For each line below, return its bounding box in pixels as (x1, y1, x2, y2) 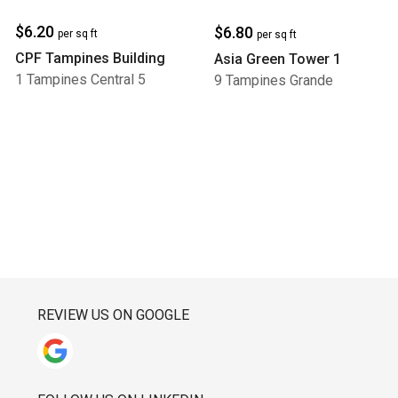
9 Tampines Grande (214, 71, 333, 89)
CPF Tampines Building (15, 49, 165, 67)
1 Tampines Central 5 (15, 70, 146, 88)
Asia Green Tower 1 (214, 50, 341, 68)
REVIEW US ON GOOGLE (37, 306, 189, 323)
